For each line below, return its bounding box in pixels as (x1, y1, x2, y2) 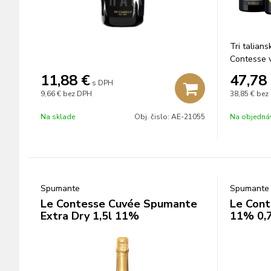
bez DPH (63, 89, 92, 99)
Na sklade (41, 112, 75, 122)
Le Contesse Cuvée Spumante (41, 197, 197, 211)
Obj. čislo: (134, 112, 171, 122)
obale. (229, 66, 253, 77)
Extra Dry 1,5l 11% (41, 209, 139, 223)
